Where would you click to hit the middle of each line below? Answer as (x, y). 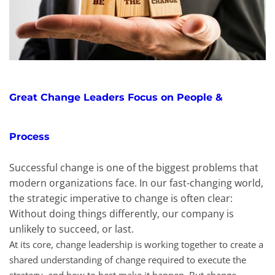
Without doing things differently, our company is (122, 213)
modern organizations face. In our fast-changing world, (136, 183)
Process (29, 136)
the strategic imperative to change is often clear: (121, 198)
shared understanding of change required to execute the (128, 259)
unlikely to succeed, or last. (72, 229)
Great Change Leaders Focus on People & (116, 97)
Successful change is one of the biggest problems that (134, 167)
